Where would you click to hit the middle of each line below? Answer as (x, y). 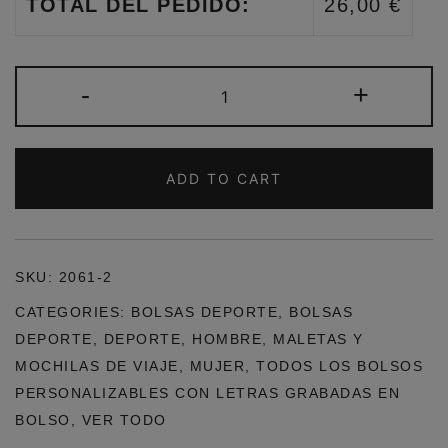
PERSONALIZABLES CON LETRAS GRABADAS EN (207, 392)
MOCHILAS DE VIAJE (97, 365)
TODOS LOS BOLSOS (339, 365)
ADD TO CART (224, 178)
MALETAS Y (318, 338)
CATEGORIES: (73, 311)
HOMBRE (227, 338)
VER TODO (124, 419)
